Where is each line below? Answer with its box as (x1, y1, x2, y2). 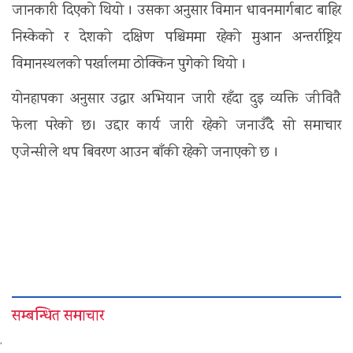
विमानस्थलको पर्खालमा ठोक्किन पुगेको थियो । (12, 54, 247, 76)
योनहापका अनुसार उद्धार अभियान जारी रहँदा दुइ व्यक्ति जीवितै (12, 89, 341, 111)
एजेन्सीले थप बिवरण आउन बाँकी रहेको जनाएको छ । (12, 143, 279, 165)
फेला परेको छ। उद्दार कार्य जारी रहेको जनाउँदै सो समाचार (12, 116, 341, 138)
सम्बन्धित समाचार (12, 306, 104, 329)
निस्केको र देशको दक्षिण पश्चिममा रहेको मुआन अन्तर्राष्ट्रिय (12, 28, 341, 50)
